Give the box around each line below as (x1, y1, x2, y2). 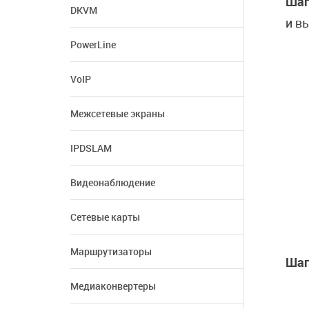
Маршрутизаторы (70, 245, 152, 258)
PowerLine (70, 38, 116, 51)
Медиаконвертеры (70, 279, 156, 292)
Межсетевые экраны (70, 107, 165, 120)
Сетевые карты (70, 210, 140, 223)
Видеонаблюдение (70, 176, 155, 189)
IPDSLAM (70, 141, 112, 154)
